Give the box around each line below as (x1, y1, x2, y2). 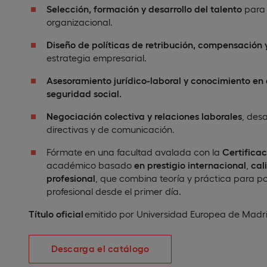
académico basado (46, 159, 134, 170)
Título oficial (29, 208, 83, 219)
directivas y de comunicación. (46, 123, 175, 135)
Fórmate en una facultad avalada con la (46, 146, 222, 157)
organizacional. (46, 16, 113, 27)
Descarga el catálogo (51, 243, 150, 254)
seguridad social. (46, 88, 122, 99)
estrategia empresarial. (46, 52, 147, 63)
